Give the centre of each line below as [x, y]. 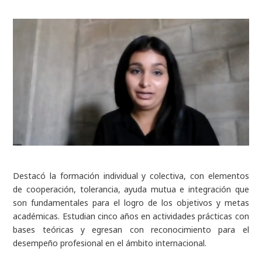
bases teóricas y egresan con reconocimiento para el [131, 230]
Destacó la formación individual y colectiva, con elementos [131, 176]
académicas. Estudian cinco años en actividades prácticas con [131, 216]
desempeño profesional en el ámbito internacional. [110, 243]
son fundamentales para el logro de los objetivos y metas [131, 203]
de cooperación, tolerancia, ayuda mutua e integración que [131, 189]
